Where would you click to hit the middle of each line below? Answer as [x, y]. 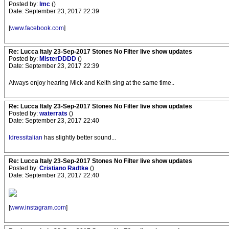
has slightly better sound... [79, 138]
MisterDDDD [59, 59]
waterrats [54, 114]
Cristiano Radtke [65, 168]
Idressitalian [26, 138]
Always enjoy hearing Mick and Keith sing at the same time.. [91, 83]
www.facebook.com [37, 28]
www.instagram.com [38, 208]
